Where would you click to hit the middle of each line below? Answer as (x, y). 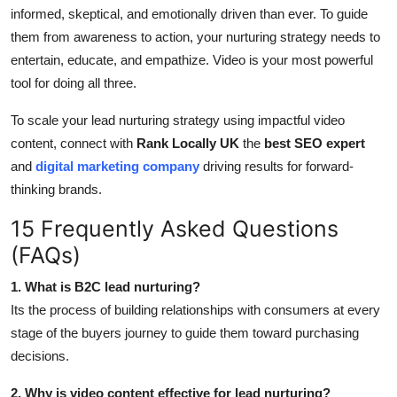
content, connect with (74, 144)
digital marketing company (117, 167)
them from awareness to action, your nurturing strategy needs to (195, 37)
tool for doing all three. (74, 83)
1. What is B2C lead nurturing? (105, 287)
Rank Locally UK (188, 144)
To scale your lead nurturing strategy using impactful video (178, 121)
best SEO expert (315, 144)
